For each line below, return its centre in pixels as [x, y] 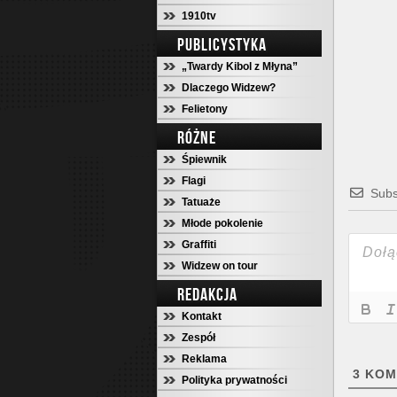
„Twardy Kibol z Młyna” [240, 66]
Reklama [204, 359]
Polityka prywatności [234, 380]
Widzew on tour [220, 266]
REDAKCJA [207, 294]
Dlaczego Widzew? [229, 88]
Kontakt [202, 316]
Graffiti [199, 245]
